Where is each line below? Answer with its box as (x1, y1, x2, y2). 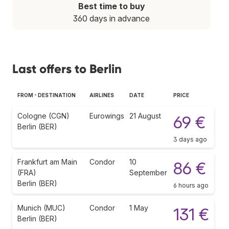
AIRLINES (89, 91, 114, 98)
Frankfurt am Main (17, 157, 77, 166)
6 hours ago (173, 181, 209, 189)
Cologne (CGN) (17, 111, 70, 120)
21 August (129, 111, 161, 120)
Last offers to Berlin (12, 61, 122, 76)
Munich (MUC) (17, 203, 65, 212)
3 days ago (173, 135, 207, 143)
